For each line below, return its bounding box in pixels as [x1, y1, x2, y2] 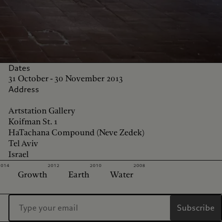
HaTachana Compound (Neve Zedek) [8, 126, 144, 138]
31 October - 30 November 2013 [8, 72, 123, 84]
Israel [8, 148, 29, 160]
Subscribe [176, 202, 215, 214]
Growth [18, 169, 48, 181]
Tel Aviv [8, 137, 38, 149]
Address [8, 83, 39, 95]
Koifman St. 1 [8, 115, 57, 127]
